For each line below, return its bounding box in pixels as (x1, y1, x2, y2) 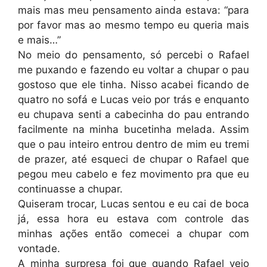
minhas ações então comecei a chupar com (18, 228, 249, 240)
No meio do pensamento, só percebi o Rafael (18, 49, 249, 61)
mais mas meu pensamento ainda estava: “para (18, 4, 249, 16)
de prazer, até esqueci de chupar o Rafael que (18, 153, 249, 165)
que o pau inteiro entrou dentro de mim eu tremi (18, 138, 249, 150)
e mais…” (18, 34, 61, 46)
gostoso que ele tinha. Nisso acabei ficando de (18, 79, 249, 91)
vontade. (18, 243, 60, 254)
